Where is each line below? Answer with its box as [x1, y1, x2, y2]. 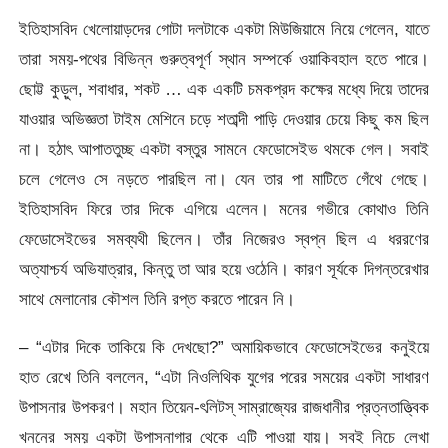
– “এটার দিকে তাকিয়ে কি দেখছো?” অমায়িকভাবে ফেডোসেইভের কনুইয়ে [19, 336, 429, 357]
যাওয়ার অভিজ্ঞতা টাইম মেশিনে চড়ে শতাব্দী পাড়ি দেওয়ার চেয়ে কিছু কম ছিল [19, 109, 429, 130]
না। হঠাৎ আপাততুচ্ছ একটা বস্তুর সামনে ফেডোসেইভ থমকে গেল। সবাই [19, 139, 429, 160]
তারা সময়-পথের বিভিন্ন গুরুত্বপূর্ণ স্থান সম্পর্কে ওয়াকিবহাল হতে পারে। [19, 49, 429, 70]
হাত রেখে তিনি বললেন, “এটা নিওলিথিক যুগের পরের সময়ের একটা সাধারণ [19, 366, 429, 387]
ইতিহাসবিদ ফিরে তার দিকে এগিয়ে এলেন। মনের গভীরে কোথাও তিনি [19, 199, 429, 220]
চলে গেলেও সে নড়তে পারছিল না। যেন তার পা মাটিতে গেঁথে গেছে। [19, 169, 429, 190]
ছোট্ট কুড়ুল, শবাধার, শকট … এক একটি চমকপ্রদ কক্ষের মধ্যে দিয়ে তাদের [19, 79, 429, 100]
